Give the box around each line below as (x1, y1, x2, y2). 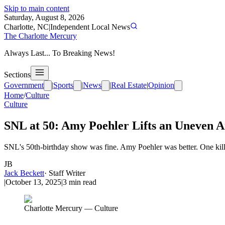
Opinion (148, 81, 174, 89)
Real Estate (111, 81, 147, 89)
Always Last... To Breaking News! (4, 49, 115, 57)
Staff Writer (49, 168, 85, 177)
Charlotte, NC (4, 23, 49, 31)
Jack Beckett (4, 168, 44, 177)
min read (67, 177, 96, 186)
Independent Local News (50, 23, 130, 31)
